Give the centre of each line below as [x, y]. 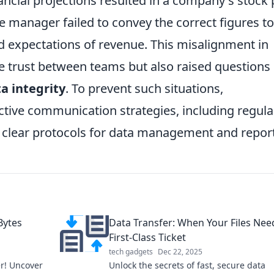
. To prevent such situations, [144, 88]
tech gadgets [131, 251]
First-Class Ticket [147, 237]
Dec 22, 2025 [180, 251]
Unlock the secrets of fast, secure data [187, 265]
